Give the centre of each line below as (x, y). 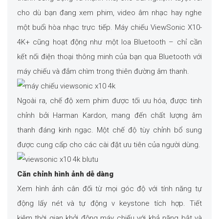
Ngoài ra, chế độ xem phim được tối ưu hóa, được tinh (109, 101)
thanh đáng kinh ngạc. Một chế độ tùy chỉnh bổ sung (109, 130)
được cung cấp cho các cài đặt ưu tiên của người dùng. (109, 145)
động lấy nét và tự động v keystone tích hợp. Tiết (109, 204)
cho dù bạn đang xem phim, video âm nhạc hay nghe (109, 13)
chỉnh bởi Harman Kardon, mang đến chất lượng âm (109, 116)
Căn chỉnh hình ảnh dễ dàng (65, 174)
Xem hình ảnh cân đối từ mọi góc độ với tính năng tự (109, 189)
